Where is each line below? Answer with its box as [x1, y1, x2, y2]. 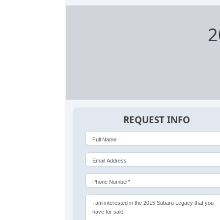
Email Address [92, 157, 127, 164]
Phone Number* [92, 178, 131, 185]
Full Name [92, 136, 117, 142]
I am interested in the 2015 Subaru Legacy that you [92, 199, 214, 206]
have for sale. [92, 208, 125, 215]
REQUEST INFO [123, 113, 190, 127]
